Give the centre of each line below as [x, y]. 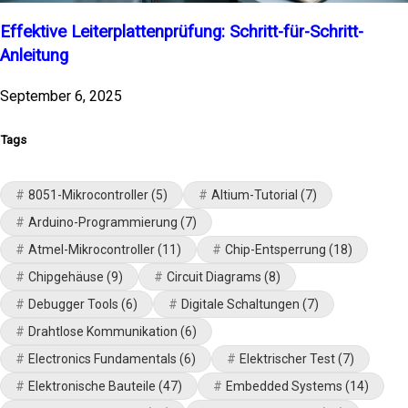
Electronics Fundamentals [102, 359]
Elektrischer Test [287, 359]
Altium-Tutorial [255, 195]
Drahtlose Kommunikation [103, 332]
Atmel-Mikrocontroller [92, 250]
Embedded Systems [284, 387]
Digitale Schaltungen [240, 305]
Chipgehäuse [66, 277]
